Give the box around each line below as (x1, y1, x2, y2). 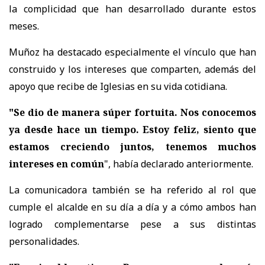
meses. (9, 19, 39, 33)
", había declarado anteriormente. (104, 157, 253, 170)
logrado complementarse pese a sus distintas (9, 217, 256, 231)
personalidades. (9, 234, 79, 248)
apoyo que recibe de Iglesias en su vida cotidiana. (9, 79, 227, 93)
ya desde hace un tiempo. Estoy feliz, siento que (9, 122, 256, 136)
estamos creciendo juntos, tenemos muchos (9, 140, 256, 153)
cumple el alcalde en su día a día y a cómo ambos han (9, 200, 256, 214)
